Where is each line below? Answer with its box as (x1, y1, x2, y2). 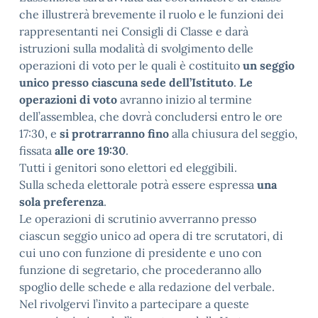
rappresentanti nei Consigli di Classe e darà (19, 24, 248, 38)
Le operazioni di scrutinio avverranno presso (19, 212, 256, 226)
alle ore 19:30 (55, 143, 126, 158)
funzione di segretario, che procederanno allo (19, 263, 261, 277)
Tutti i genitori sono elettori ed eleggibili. (19, 160, 237, 175)
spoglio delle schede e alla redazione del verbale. (19, 280, 275, 294)
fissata (19, 143, 55, 158)
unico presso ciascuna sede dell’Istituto (19, 75, 234, 89)
